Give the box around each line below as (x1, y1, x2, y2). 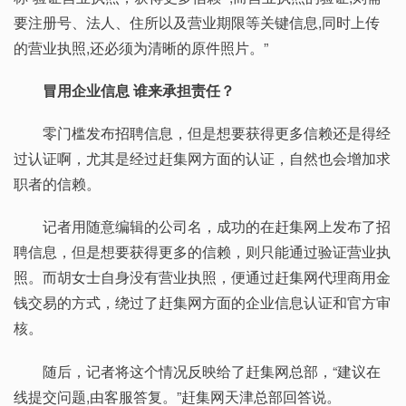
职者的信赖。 (14, 173, 101, 195)
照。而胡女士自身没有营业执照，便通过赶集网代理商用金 (14, 266, 391, 288)
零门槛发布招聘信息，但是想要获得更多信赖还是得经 (14, 122, 391, 144)
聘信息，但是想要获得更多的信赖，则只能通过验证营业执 (14, 241, 391, 263)
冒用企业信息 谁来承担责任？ (43, 80, 235, 101)
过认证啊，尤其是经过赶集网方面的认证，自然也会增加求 (14, 148, 391, 169)
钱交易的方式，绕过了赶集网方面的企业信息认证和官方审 (14, 292, 391, 314)
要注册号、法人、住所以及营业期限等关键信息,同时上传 (14, 11, 380, 33)
